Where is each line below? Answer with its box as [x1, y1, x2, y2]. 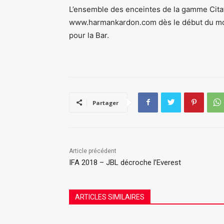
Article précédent [69, 147, 116, 154]
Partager [92, 98, 118, 106]
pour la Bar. [69, 30, 109, 40]
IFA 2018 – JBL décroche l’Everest [69, 157, 181, 167]
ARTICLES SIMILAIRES [75, 192, 144, 201]
